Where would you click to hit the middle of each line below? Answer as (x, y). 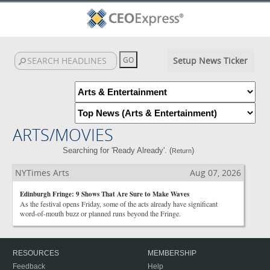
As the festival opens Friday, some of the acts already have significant (119, 204)
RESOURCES (36, 253)
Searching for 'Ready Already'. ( (117, 150)
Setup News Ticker (210, 61)
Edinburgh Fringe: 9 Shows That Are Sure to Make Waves (105, 194)
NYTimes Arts (42, 173)
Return (181, 151)
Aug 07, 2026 (215, 173)
